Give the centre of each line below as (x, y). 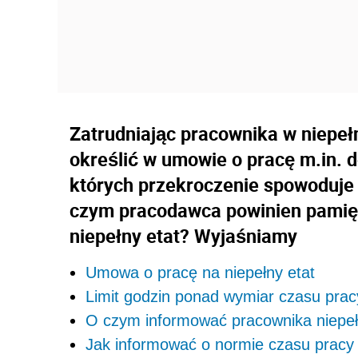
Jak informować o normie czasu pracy (220, 344)
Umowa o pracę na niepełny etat (200, 272)
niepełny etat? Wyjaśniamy (183, 235)
